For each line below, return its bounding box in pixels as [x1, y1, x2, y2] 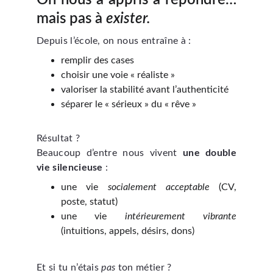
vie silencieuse [37, 163, 103, 172]
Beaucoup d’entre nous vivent [37, 148, 183, 158]
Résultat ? [37, 133, 80, 143]
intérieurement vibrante [124, 211, 237, 221]
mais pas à [37, 12, 106, 26]
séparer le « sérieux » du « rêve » [61, 99, 196, 109]
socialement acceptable [107, 182, 210, 192]
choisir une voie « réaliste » [61, 70, 175, 80]
